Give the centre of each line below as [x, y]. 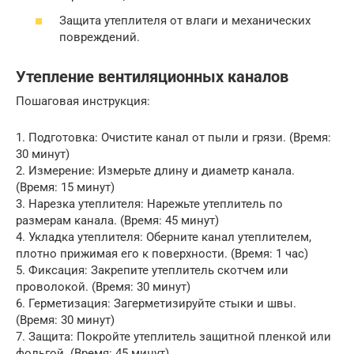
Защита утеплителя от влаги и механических [185, 20]
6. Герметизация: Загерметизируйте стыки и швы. [156, 303]
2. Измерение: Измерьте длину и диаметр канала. [155, 170]
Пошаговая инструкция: [83, 101]
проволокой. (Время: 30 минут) [103, 286]
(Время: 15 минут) [65, 187]
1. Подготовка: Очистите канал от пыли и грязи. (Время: [173, 137]
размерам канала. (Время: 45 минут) [117, 220]
